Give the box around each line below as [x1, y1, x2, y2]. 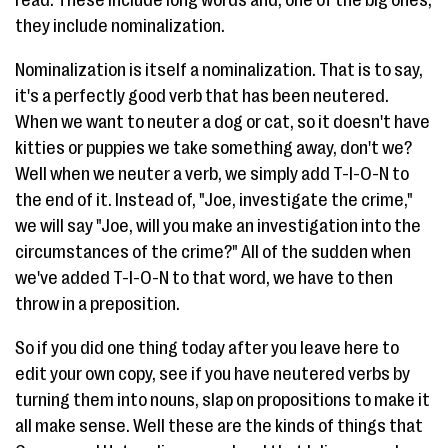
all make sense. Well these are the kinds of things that [15, 416, 423, 436]
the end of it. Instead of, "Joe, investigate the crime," [15, 190, 413, 210]
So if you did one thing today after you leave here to [15, 338, 399, 358]
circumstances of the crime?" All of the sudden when [15, 242, 411, 262]
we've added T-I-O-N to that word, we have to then [15, 268, 393, 288]
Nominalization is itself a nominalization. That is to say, [15, 60, 423, 80]
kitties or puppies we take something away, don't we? [15, 138, 412, 158]
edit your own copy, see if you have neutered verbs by [15, 364, 410, 384]
